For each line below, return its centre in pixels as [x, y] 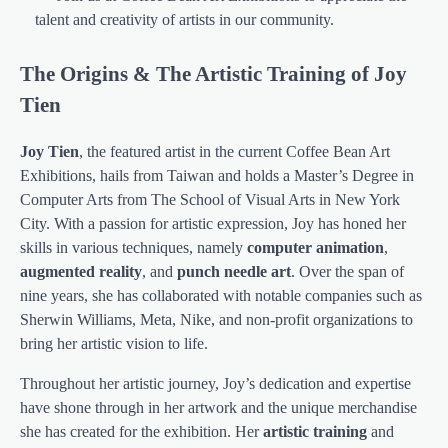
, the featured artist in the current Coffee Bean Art [234, 152]
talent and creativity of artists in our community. [184, 19]
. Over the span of [347, 272]
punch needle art [234, 272]
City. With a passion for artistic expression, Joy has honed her [213, 224]
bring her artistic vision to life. [114, 344]
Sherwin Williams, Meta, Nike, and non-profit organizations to [216, 320]
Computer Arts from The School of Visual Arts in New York [210, 200]
